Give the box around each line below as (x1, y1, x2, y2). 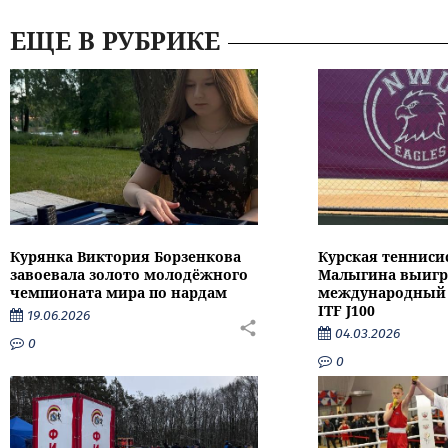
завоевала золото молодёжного (10, 264, 248, 284)
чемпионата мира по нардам (10, 282, 227, 302)
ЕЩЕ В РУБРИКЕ (10, 23, 220, 57)
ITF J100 (317, 300, 375, 320)
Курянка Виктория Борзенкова (10, 246, 241, 266)
